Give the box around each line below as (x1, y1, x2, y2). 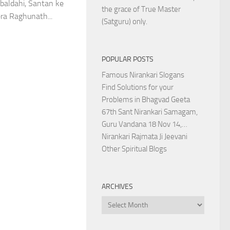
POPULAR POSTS (102, 55, 154, 64)
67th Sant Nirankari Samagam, (102, 107, 198, 117)
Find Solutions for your (102, 83, 174, 92)
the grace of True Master (102, 5, 181, 14)
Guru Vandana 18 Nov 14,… (102, 120, 187, 129)
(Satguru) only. (102, 17, 147, 26)
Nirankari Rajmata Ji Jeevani (102, 132, 187, 141)
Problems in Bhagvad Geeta (102, 95, 190, 104)
